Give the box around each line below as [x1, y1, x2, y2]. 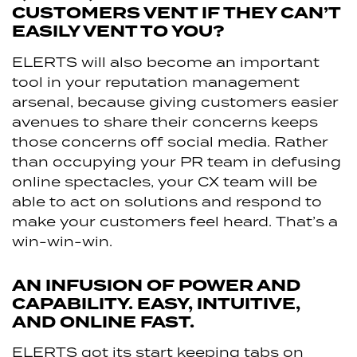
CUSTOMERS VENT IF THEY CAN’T [12, 2, 340, 25]
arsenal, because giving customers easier [12, 92, 339, 111]
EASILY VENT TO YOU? [12, 20, 225, 44]
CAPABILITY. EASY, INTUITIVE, [12, 292, 300, 316]
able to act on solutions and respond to [12, 191, 322, 210]
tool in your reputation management [12, 72, 300, 91]
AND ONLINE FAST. [12, 310, 194, 334]
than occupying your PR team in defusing [12, 151, 341, 171]
